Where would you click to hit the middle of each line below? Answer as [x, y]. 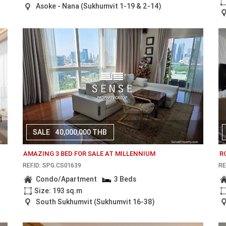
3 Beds [125, 179]
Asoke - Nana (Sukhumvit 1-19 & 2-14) [98, 6]
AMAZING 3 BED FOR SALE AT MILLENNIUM [89, 153]
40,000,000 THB [81, 132]
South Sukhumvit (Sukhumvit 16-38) [95, 202]
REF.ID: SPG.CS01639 [52, 165]
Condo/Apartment [66, 179]
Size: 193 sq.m [58, 190]
